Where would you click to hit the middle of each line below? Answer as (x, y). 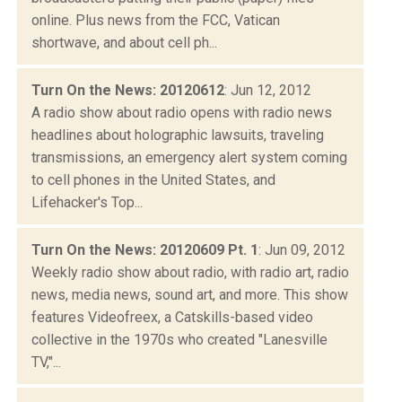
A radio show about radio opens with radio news (182, 112)
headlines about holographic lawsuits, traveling (178, 135)
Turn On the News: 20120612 (128, 90)
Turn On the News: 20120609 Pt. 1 (145, 249)
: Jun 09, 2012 (302, 249)
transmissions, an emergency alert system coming (189, 157)
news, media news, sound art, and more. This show (190, 294)
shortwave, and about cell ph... (124, 42)
